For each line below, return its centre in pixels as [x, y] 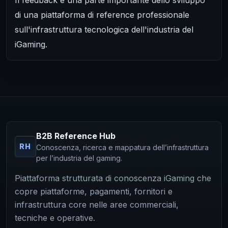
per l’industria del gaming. [79, 158]
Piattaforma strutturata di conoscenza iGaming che [113, 178]
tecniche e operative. [55, 218]
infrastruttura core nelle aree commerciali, [97, 204]
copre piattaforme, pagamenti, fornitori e [94, 191]
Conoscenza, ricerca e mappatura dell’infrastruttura [122, 147]
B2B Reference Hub [76, 136]
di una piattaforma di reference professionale [102, 15]
